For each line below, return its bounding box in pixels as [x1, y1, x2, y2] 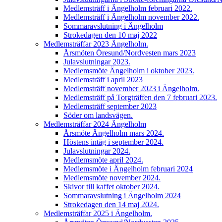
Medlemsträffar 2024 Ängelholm [44, 120, 146, 128]
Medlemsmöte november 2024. [63, 173, 161, 182]
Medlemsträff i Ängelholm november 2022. [63, 13, 199, 21]
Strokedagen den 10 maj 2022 [63, 31, 157, 39]
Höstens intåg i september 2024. [63, 138, 164, 146]
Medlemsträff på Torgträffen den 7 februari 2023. [63, 93, 217, 102]
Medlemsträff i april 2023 [63, 75, 143, 84]
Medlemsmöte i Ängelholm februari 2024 [63, 165, 193, 173]
